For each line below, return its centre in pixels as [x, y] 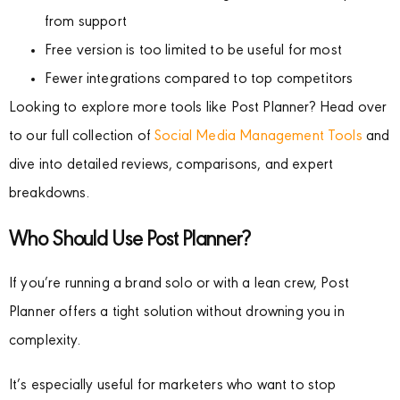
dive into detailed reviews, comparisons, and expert [171, 165]
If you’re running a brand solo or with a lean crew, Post [179, 284]
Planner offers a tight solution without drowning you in [177, 312]
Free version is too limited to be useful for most [193, 51]
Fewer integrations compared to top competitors [199, 79]
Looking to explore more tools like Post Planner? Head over [198, 108]
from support [86, 22]
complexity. [45, 341]
